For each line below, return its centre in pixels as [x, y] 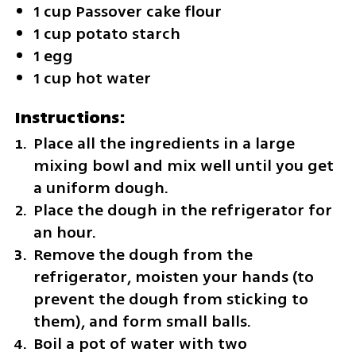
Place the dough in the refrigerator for [183, 210]
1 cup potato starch [107, 33]
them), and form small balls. [142, 321]
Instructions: [70, 117]
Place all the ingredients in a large [164, 143]
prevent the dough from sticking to [171, 299]
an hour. [65, 232]
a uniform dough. [101, 188]
